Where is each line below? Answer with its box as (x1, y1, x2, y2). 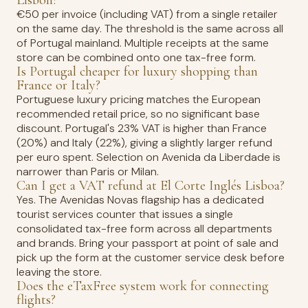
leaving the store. (16, 265, 102, 279)
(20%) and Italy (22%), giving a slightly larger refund (16, 135, 272, 150)
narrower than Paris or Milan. (16, 164, 159, 179)
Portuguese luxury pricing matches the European (16, 92, 261, 107)
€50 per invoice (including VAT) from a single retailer (16, 7, 278, 21)
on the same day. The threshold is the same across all (16, 21, 283, 36)
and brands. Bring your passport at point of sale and (16, 236, 278, 250)
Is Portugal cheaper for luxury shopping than (16, 63, 258, 80)
